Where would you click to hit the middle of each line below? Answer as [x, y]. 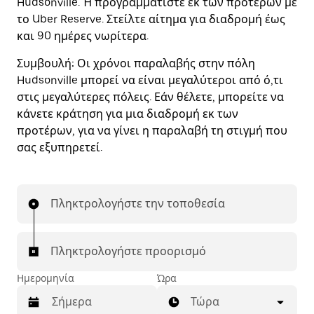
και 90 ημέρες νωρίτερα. [83, 36]
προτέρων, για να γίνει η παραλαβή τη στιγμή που [152, 131]
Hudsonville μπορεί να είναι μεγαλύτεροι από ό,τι [150, 80]
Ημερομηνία [46, 278]
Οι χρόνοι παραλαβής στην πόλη [165, 63]
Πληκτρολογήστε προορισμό [128, 251]
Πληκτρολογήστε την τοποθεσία [138, 204]
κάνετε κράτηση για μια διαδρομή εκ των [128, 114]
